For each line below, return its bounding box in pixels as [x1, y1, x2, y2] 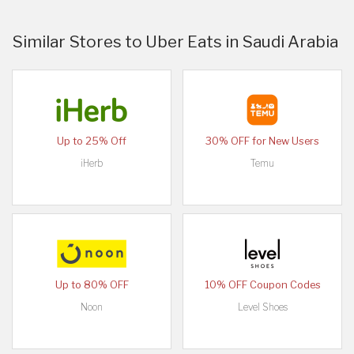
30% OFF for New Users [205, 135, 319, 148]
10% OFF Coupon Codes [204, 279, 321, 292]
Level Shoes [237, 301, 288, 314]
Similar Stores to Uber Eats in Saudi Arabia [12, 32, 338, 52]
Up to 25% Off [57, 135, 126, 148]
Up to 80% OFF [55, 279, 129, 292]
